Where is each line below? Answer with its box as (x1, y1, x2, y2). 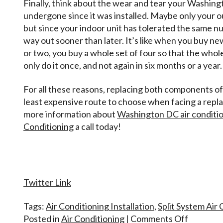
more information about (23, 109, 117, 120)
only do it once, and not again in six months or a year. (23, 59, 222, 71)
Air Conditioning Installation (46, 201, 154, 212)
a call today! (74, 121, 121, 132)
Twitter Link (23, 176, 71, 188)
